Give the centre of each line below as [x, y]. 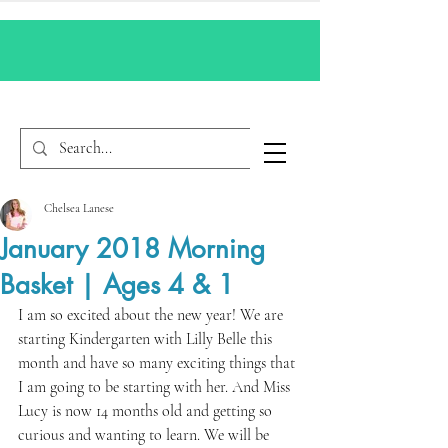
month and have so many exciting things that [158, 362]
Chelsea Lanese [79, 207]
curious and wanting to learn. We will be [145, 434]
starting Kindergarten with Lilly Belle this [147, 338]
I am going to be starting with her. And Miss [156, 386]
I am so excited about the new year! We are [152, 314]
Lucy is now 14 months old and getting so [147, 410]
